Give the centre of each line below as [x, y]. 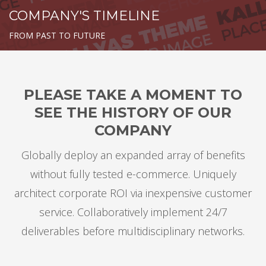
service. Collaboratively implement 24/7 [133, 212]
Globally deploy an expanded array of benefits [133, 155]
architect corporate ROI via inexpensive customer [133, 193]
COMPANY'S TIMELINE [84, 16]
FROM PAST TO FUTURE [57, 35]
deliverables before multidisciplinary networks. [133, 231]
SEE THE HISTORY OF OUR [133, 113]
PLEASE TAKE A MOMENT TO [133, 95]
